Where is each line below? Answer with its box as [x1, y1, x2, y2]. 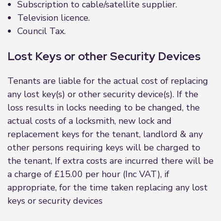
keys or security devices [7, 195, 103, 207]
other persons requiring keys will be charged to [7, 142, 200, 153]
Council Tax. [17, 25, 66, 37]
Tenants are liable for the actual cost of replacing [7, 75, 208, 87]
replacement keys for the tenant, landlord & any [7, 128, 203, 140]
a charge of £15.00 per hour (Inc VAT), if [7, 168, 169, 180]
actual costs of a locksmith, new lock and [7, 115, 172, 127]
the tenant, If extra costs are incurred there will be [7, 155, 214, 167]
